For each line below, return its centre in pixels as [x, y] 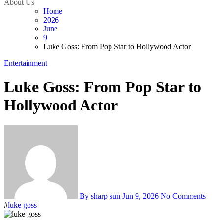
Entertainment [26, 63]
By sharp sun [100, 196]
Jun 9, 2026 [140, 196]
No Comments [183, 196]
